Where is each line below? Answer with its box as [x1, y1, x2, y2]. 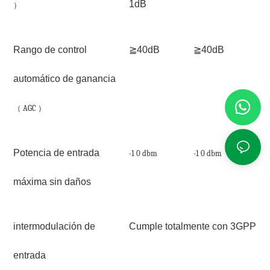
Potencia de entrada [13, 148, 99, 159]
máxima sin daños [13, 177, 91, 187]
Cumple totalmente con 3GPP [129, 221, 256, 232]
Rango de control [13, 45, 87, 55]
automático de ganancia [13, 74, 116, 84]
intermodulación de [13, 221, 95, 232]
